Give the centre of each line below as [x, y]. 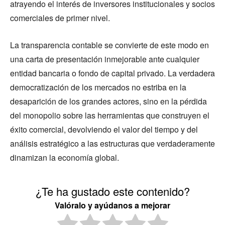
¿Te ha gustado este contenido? [113, 191]
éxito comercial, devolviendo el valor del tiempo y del [104, 130]
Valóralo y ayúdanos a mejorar [113, 205]
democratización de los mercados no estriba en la [98, 87]
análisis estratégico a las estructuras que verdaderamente [113, 144]
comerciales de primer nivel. [60, 18]
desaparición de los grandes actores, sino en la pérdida [108, 101]
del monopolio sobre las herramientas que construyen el [110, 116]
